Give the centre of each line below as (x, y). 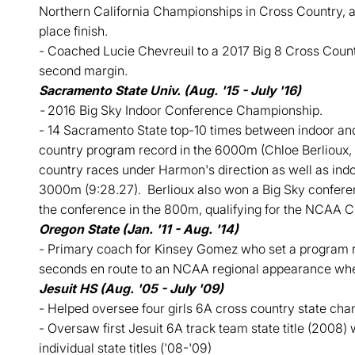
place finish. (73, 31)
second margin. (83, 71)
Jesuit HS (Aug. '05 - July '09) (131, 288)
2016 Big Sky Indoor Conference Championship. (185, 110)
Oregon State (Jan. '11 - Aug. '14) (138, 229)
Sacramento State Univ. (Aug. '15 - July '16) (170, 90)
